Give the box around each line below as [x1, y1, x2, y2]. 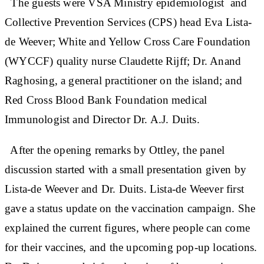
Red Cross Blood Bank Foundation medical [5, 93, 207, 106]
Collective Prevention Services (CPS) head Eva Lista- [5, 15, 252, 28]
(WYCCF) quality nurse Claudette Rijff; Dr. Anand [5, 54, 242, 67]
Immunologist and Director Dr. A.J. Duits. [5, 113, 203, 126]
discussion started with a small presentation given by [5, 163, 247, 176]
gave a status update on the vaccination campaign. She [5, 202, 256, 214]
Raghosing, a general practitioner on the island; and [5, 74, 242, 87]
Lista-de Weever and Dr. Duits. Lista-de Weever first [5, 182, 244, 195]
